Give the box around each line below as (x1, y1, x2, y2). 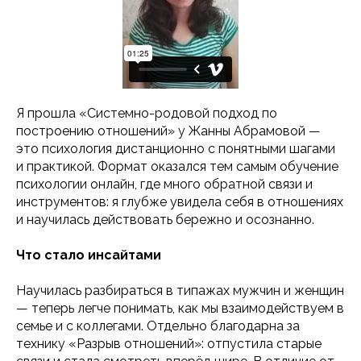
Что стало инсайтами (16, 247, 161, 263)
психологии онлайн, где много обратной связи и (16, 176, 313, 192)
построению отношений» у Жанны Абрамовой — (16, 122, 321, 139)
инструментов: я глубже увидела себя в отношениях (16, 193, 343, 210)
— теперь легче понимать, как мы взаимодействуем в (16, 300, 344, 316)
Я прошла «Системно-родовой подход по (16, 105, 277, 121)
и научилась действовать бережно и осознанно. (16, 211, 314, 227)
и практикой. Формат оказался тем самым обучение (16, 158, 338, 174)
